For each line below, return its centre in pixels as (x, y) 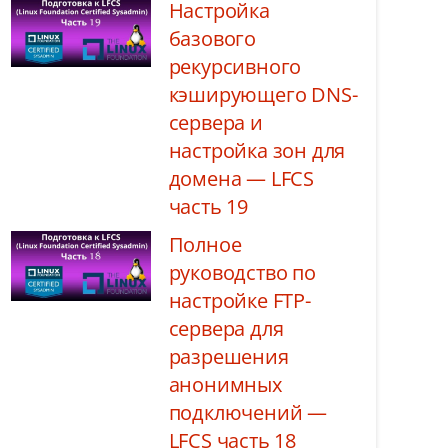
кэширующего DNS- (263, 94)
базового (212, 38)
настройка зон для (257, 150)
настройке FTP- (239, 300)
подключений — (247, 412)
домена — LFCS (241, 178)
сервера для (226, 328)
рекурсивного (235, 66)
